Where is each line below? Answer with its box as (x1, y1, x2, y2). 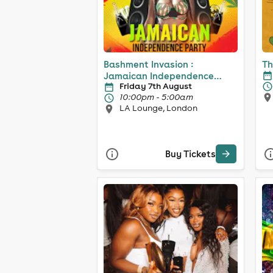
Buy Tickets (165, 148, 216, 160)
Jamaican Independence (104, 69, 214, 82)
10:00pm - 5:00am (119, 91, 193, 102)
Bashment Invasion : (104, 58, 193, 70)
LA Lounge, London (119, 102, 197, 113)
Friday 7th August (119, 80, 192, 91)
